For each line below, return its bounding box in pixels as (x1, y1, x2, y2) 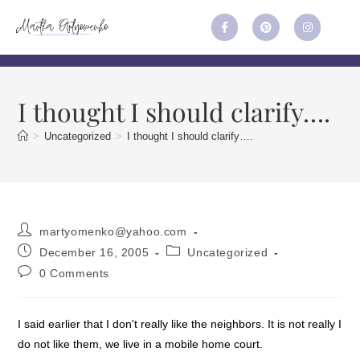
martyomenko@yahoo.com (39, 224, 187, 238)
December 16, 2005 (39, 245, 149, 259)
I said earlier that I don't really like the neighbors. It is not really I (18, 317, 342, 330)
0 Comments (39, 266, 110, 280)
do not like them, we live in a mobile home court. (18, 337, 264, 350)
